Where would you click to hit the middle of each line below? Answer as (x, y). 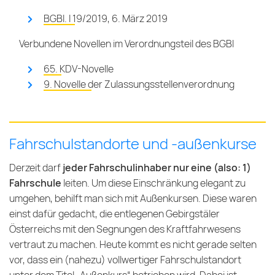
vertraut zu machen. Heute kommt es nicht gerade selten (133, 245)
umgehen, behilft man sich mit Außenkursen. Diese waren (133, 199)
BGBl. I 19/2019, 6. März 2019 (106, 19)
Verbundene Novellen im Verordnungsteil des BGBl (126, 44)
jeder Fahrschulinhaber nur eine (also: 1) (157, 168)
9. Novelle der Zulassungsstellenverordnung (139, 85)
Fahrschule (36, 184)
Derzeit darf (36, 168)
